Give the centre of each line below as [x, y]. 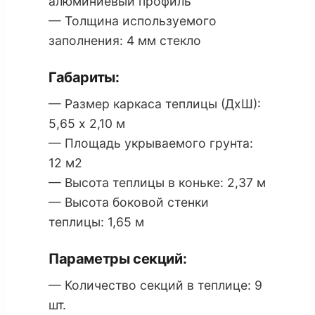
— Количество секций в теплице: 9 [155, 285]
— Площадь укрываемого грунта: [151, 143]
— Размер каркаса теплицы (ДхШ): [155, 103]
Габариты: [84, 77]
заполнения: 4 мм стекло [125, 40]
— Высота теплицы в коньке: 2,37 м [157, 182]
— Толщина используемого [133, 20]
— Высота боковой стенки [129, 202]
